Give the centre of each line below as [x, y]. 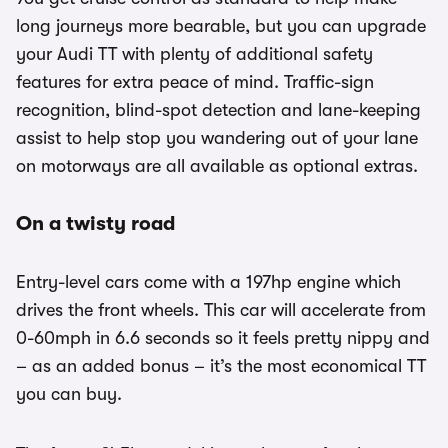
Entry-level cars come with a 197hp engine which [208, 282]
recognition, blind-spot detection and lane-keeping [218, 110]
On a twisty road [95, 224]
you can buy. [69, 394]
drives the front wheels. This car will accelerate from [221, 310]
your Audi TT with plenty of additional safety [194, 54]
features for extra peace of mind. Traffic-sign [195, 82]
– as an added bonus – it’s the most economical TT [221, 366]
